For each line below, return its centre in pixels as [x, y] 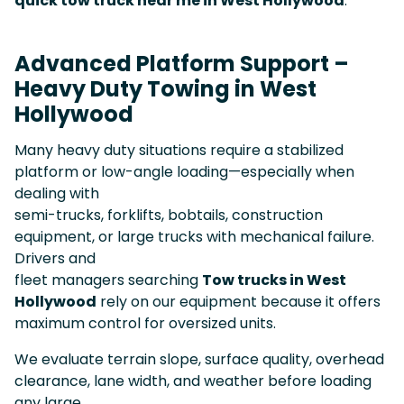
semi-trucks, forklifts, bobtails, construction [169, 215]
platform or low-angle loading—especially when [184, 171]
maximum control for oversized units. [145, 323]
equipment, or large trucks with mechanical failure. [194, 236]
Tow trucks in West [274, 280]
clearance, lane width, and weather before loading [193, 381]
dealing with [57, 193]
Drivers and [55, 258]
